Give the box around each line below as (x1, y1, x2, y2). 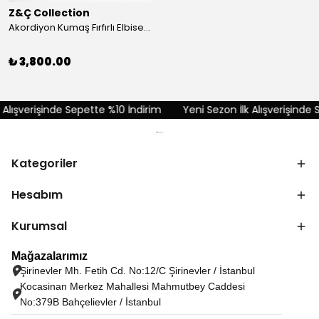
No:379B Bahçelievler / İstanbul (20, 296, 161, 308)
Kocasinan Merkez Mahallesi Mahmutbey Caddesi (20, 281, 245, 292)
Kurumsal (11, 218, 67, 234)
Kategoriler (11, 155, 78, 172)
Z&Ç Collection (9, 6, 90, 20)
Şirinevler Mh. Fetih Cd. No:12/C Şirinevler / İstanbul (20, 265, 255, 276)
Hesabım (11, 187, 63, 203)
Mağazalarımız (11, 250, 88, 262)
